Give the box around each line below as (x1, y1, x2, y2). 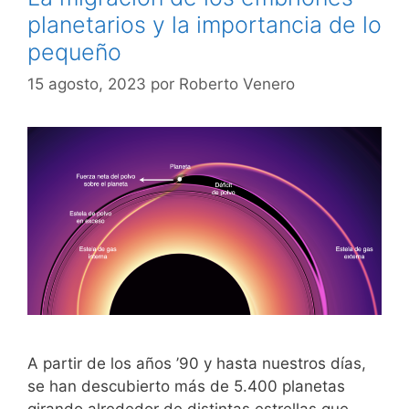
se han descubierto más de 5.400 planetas (27, 377, 345, 396)
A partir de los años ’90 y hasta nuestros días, (27, 354, 366, 373)
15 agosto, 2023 (27, 75, 146, 93)
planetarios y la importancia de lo (27, 10, 382, 38)
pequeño (27, 37, 121, 66)
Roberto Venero (179, 75, 295, 93)
